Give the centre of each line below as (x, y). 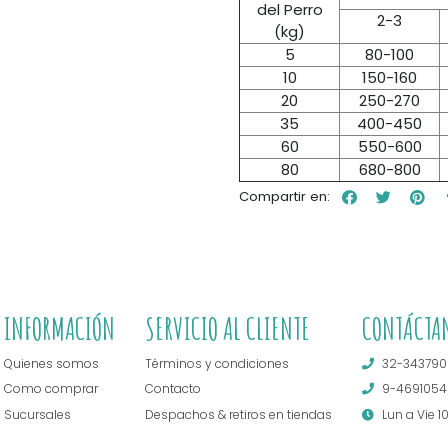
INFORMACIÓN (59, 329)
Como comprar (51, 389)
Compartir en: (284, 197)
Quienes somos (51, 363)
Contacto (173, 389)
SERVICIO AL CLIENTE (227, 329)
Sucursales (37, 414)
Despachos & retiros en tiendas (238, 414)
